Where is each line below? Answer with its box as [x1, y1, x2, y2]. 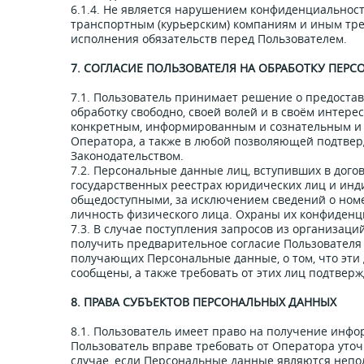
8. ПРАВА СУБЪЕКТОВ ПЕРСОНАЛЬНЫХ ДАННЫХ [71, 294, 336, 310]
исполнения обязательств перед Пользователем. [71, 31, 347, 46]
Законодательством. [71, 148, 184, 163]
